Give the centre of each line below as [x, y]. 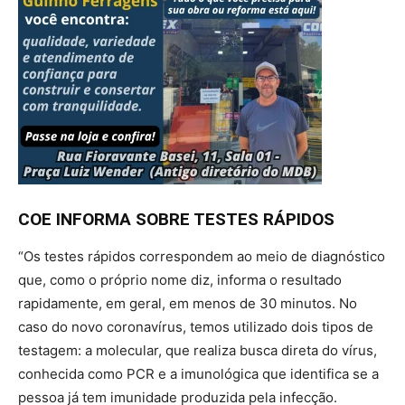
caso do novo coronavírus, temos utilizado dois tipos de [196, 327]
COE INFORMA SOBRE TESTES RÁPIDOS [176, 220]
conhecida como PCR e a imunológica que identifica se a [198, 374]
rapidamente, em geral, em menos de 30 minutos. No [188, 304]
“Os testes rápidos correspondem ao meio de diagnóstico [202, 257]
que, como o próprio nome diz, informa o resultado [180, 280]
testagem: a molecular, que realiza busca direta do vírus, [198, 351]
